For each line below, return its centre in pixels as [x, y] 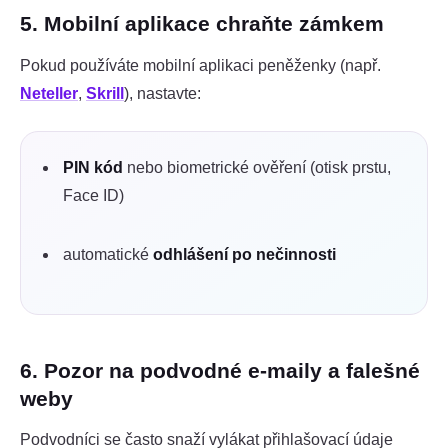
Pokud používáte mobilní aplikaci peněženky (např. [200, 65]
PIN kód [93, 167]
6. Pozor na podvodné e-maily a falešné [220, 370]
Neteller [49, 93]
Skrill [105, 93]
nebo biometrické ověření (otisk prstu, [257, 167]
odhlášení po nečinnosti [244, 255]
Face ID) [93, 195]
